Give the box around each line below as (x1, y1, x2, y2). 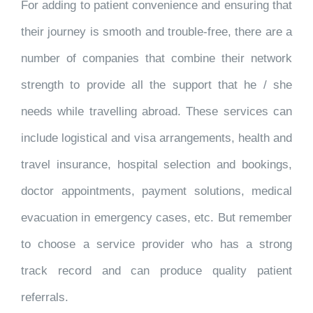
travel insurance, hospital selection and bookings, (21, 158, 292, 171)
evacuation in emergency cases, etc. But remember (21, 211, 292, 224)
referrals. (21, 291, 68, 304)
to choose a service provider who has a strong (21, 238, 292, 251)
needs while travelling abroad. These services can (21, 105, 292, 118)
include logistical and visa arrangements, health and (21, 131, 292, 145)
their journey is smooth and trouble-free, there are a (21, 25, 292, 38)
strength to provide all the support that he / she (21, 78, 292, 92)
